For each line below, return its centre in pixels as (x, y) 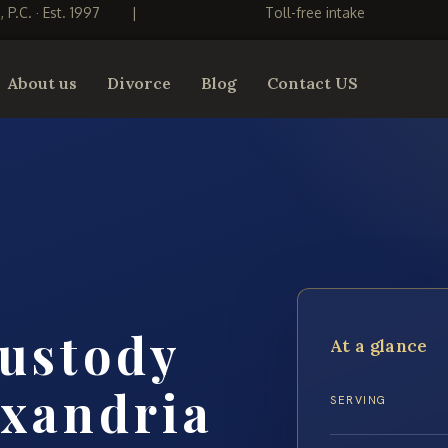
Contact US (313, 83)
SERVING (358, 400)
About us (43, 83)
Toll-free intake (314, 13)
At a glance (379, 346)
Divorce (139, 83)
